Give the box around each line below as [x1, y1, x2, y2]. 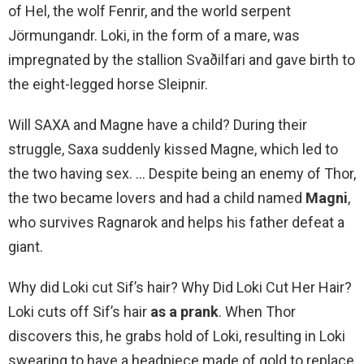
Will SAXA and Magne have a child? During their [8, 116, 307, 134]
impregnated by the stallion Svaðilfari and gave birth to [8, 51, 355, 69]
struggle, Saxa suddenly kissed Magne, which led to [8, 141, 338, 158]
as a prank [150, 303, 219, 321]
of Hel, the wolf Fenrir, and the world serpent [8, 2, 291, 20]
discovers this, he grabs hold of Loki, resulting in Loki [8, 327, 345, 345]
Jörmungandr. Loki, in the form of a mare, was [8, 27, 300, 45]
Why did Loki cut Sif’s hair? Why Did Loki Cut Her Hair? [8, 279, 352, 297]
